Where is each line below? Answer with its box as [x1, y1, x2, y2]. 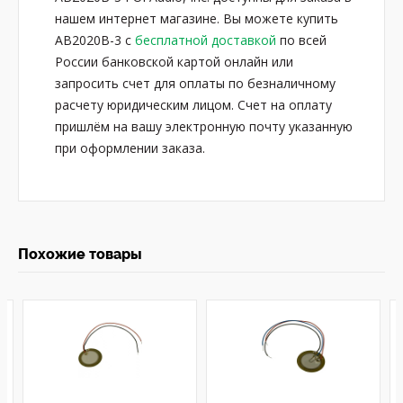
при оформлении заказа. [55, 139, 205, 157]
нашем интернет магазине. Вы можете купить [55, 10, 338, 27]
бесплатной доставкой [135, 31, 276, 49]
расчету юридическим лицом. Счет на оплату [55, 96, 332, 113]
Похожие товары [18, 246, 142, 263]
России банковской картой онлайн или [55, 53, 293, 70]
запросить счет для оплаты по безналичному [55, 75, 336, 92]
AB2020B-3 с [55, 31, 135, 49]
